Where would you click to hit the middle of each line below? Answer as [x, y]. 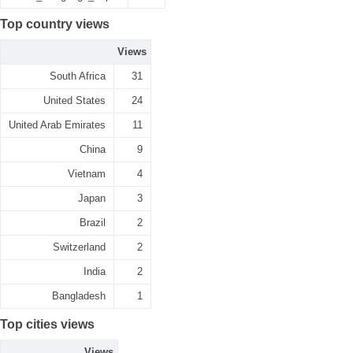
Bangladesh [79, 296]
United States [74, 100]
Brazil [93, 223]
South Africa [78, 76]
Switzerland [79, 247]
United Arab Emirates [57, 125]
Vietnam [87, 174]
